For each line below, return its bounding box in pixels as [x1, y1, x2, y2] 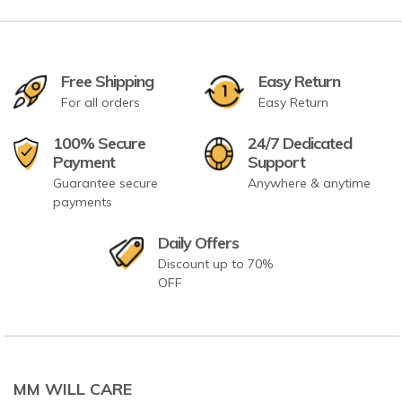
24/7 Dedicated [247, 133, 352, 153]
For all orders [61, 94, 140, 110]
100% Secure [53, 133, 146, 153]
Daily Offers [158, 232, 240, 253]
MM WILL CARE [13, 379, 132, 399]
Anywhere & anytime [247, 175, 371, 191]
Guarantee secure [53, 175, 159, 191]
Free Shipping [61, 71, 153, 92]
